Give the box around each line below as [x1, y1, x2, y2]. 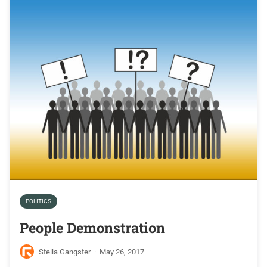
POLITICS [26, 197, 51, 204]
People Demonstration [20, 218, 165, 237]
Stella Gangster [39, 247, 91, 256]
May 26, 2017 [100, 247, 144, 256]
